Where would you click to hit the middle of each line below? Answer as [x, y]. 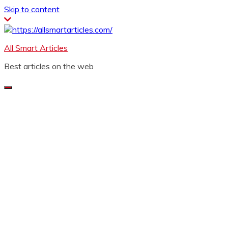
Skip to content [32, 9]
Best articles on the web [49, 66]
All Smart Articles [36, 48]
